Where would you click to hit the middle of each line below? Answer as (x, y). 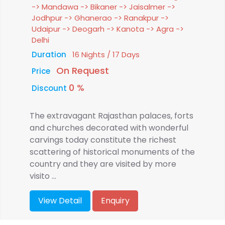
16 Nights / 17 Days (106, 55)
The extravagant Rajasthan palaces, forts (111, 116)
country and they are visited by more (103, 164)
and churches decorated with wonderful (109, 128)
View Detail (60, 201)
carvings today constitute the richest (103, 140)
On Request (83, 71)
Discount (50, 88)
